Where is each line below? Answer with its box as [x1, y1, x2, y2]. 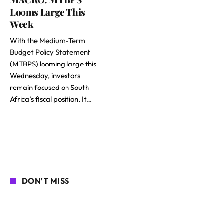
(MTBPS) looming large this [10, 59, 96, 69]
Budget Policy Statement [10, 47, 90, 57]
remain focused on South [10, 83, 89, 92]
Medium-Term [39, 36, 85, 45]
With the [10, 36, 39, 45]
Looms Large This [10, 5, 85, 19]
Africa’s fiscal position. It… [10, 94, 92, 104]
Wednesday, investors [10, 71, 80, 81]
